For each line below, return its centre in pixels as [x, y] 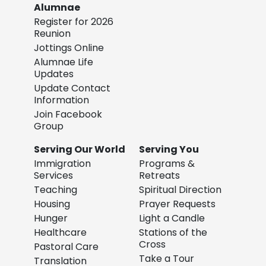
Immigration [63, 164]
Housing [52, 204]
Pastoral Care [66, 247]
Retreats [159, 176]
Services [54, 176]
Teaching [56, 190]
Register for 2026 [74, 22]
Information [62, 100]
